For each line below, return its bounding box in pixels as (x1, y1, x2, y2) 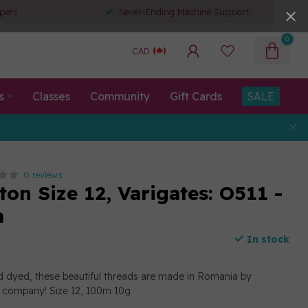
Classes (32, 89, 70, 103)
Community (89, 89, 150, 103)
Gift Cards (169, 89, 222, 103)
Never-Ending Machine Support (119, 6, 250, 17)
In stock (243, 233, 289, 245)
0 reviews (23, 169, 63, 180)
